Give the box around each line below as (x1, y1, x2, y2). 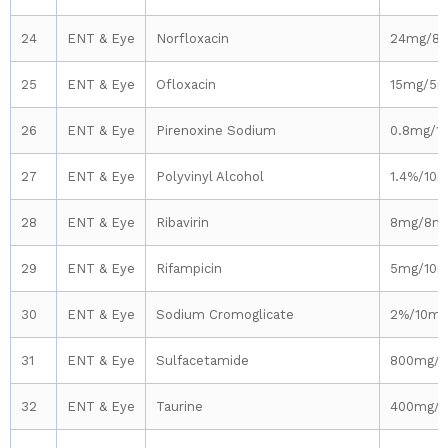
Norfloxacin (156, 31, 229, 47)
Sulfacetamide (156, 353, 249, 369)
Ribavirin (156, 215, 209, 231)
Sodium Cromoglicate (156, 307, 294, 323)
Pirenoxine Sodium (156, 123, 276, 139)
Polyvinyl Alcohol (156, 169, 264, 185)
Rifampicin (156, 261, 222, 277)
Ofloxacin (156, 77, 216, 93)
